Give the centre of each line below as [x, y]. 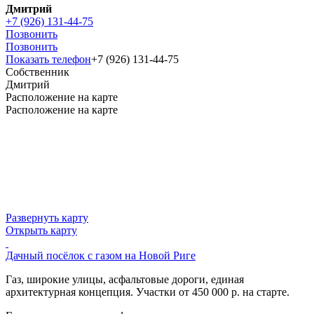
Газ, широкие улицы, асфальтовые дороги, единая [125, 279]
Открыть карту [41, 230]
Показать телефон [48, 59]
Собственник [37, 71]
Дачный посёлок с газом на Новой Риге [101, 255]
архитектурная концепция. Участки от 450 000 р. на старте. [148, 292]
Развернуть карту [47, 217]
